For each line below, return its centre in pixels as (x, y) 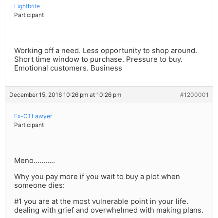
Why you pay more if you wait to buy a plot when (97, 177)
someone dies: (39, 185)
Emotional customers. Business (68, 68)
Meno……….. (35, 161)
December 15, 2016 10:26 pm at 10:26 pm (65, 95)
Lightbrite (27, 6)
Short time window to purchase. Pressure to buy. (98, 59)
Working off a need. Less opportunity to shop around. (106, 51)
